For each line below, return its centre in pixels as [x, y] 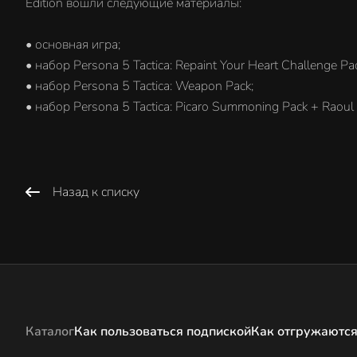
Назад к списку [96, 192]
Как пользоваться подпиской [163, 331]
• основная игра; [73, 44]
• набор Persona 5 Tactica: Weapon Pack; [139, 86]
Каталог [50, 331]
